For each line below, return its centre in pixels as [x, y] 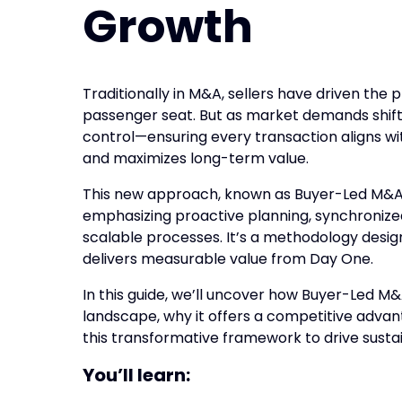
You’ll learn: [138, 376]
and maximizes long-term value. [196, 159]
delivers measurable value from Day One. [228, 259]
